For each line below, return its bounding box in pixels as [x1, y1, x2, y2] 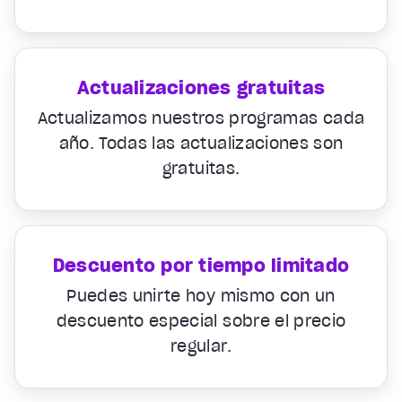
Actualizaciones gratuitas [76, 75, 326, 100]
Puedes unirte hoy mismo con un [66, 284, 336, 306]
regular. [170, 335, 232, 356]
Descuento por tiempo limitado [52, 253, 350, 277]
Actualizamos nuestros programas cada [37, 107, 365, 128]
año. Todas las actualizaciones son [58, 132, 344, 153]
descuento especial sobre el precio [56, 310, 346, 331]
